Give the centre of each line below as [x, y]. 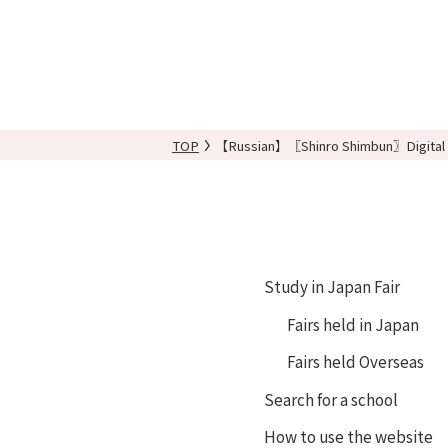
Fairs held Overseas [356, 361]
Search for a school [331, 398]
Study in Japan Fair [332, 286]
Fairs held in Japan [353, 323]
